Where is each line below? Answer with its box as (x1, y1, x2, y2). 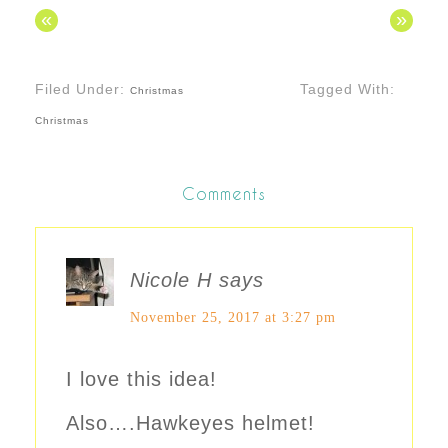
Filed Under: (35, 81, 130, 98)
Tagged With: (299, 81, 395, 98)
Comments (182, 184, 266, 204)
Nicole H (130, 269, 212, 292)
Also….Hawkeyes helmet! (66, 412, 315, 435)
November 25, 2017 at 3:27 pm (130, 310, 336, 326)
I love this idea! (66, 368, 217, 391)
